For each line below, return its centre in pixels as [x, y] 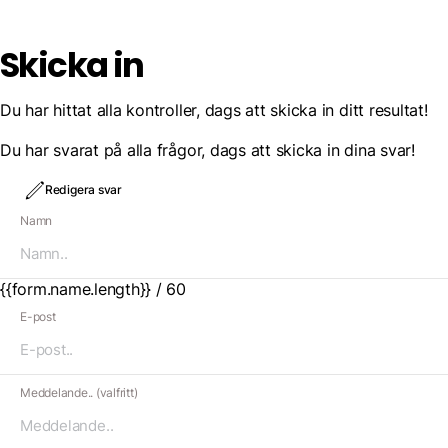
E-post [38, 317]
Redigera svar [83, 190]
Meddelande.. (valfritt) [79, 393]
